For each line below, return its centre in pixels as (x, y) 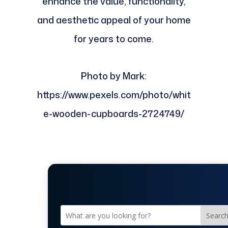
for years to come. (114, 39)
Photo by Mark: (114, 76)
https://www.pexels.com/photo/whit (114, 95)
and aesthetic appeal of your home (114, 20)
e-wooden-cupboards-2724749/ (114, 114)
